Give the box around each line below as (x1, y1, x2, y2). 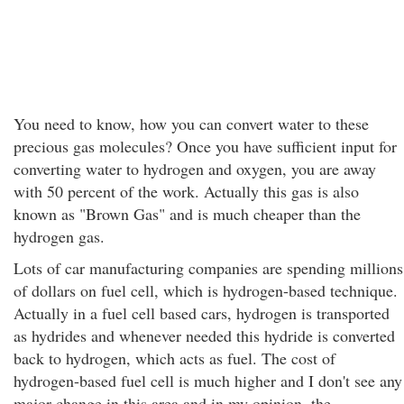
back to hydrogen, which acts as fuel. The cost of (14, 347, 335, 369)
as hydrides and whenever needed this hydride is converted (14, 325, 395, 346)
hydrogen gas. (14, 225, 105, 247)
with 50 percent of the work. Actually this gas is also (14, 180, 359, 202)
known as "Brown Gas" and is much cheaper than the (14, 203, 361, 225)
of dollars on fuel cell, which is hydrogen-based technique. (14, 280, 398, 301)
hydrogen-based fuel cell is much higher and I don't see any (14, 370, 402, 391)
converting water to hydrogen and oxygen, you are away (14, 158, 376, 179)
